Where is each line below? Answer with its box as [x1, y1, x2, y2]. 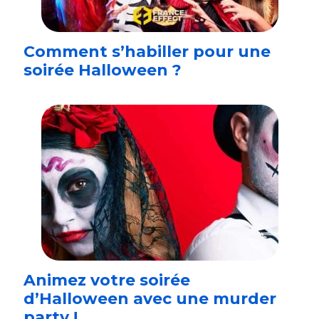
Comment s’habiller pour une [23, 41, 271, 61]
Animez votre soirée [23, 270, 190, 290]
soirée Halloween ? [23, 60, 182, 80]
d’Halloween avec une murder [23, 288, 276, 308]
